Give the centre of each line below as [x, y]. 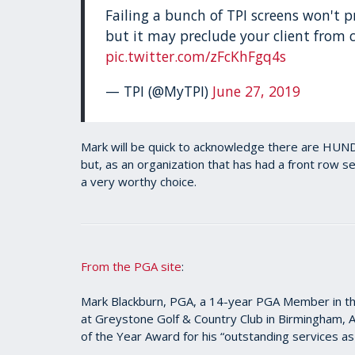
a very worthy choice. [139, 182]
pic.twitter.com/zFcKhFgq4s [196, 57]
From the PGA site [131, 267]
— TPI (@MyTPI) [159, 91]
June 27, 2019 [257, 91]
